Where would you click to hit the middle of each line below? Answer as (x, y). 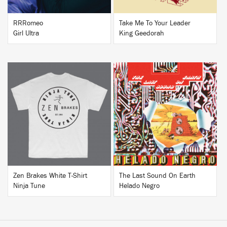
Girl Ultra (26, 33)
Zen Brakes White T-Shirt (50, 176)
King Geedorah (142, 33)
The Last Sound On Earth (157, 176)
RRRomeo (28, 23)
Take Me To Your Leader (155, 23)
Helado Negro (139, 186)
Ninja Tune (29, 186)
